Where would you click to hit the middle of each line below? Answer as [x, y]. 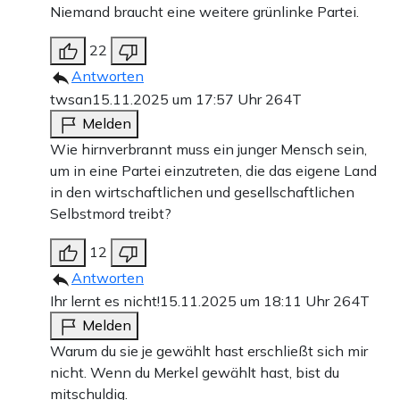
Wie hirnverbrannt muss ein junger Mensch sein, [208, 150]
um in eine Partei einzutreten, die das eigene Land [213, 171]
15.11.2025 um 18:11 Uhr [246, 301]
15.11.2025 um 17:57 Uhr [179, 100]
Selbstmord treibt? [111, 214]
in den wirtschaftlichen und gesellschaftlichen [202, 192]
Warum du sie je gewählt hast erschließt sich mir [209, 351]
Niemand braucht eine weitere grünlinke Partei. [204, 12]
